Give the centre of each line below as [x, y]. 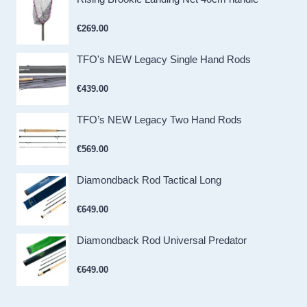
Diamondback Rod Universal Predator [162, 240]
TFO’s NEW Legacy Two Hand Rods [159, 119]
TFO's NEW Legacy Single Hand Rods [164, 59]
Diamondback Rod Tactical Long [149, 180]
